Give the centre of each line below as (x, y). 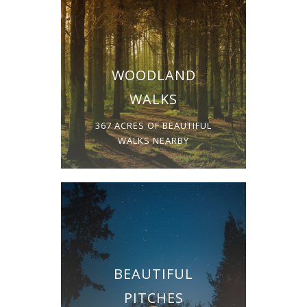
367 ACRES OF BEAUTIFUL (153, 125)
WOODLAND (153, 75)
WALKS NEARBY (153, 140)
